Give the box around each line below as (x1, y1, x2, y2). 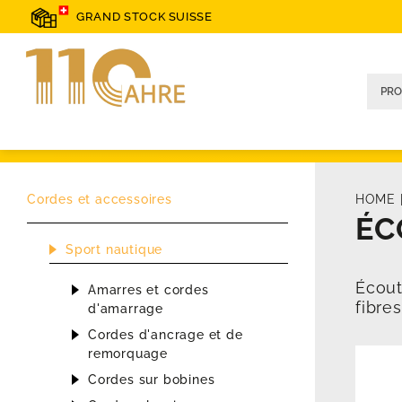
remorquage (88, 346, 169, 362)
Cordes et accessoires (27, 192, 172, 207)
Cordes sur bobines (88, 372, 215, 388)
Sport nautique (66, 242, 163, 258)
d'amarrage (88, 301, 164, 317)
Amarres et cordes (88, 283, 209, 298)
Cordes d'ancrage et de (88, 328, 243, 343)
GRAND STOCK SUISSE (76, 10, 213, 24)
